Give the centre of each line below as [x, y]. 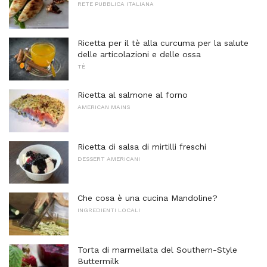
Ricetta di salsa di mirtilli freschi [142, 146]
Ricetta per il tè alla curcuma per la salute [163, 43]
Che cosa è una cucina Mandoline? [148, 198]
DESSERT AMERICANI [109, 159]
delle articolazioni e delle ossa [139, 55]
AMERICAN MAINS [104, 107]
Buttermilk [98, 261]
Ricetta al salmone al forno [133, 95]
